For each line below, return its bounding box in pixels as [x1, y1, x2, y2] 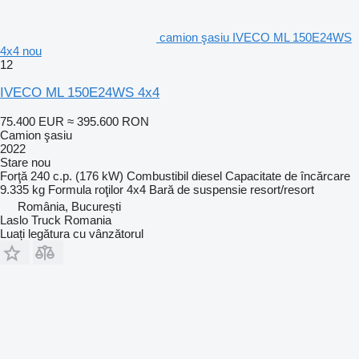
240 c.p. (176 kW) [30, 168, 123, 183]
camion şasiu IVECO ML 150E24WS [159, 30, 352, 44]
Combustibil [127, 168, 188, 183]
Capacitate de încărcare [225, 168, 350, 183]
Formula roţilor [48, 182, 123, 196]
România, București [18, 199, 121, 213]
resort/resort [250, 182, 314, 196]
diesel [192, 168, 222, 183]
